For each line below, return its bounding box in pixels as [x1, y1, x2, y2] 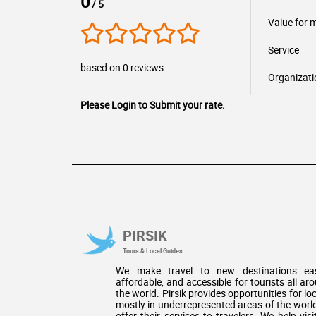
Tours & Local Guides [123, 245, 183, 255]
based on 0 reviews [80, 61, 164, 74]
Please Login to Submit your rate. [80, 98, 225, 111]
